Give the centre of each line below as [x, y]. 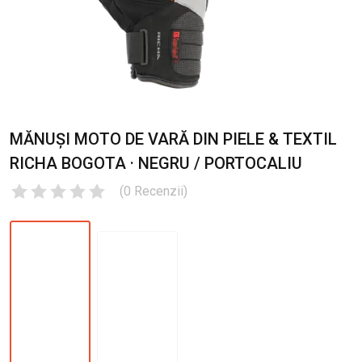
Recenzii [159, 192]
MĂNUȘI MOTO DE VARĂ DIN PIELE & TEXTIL [173, 139]
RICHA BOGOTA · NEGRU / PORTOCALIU [156, 164]
